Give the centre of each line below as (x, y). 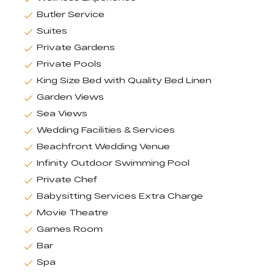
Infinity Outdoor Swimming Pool (113, 163)
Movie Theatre (72, 213)
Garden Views (70, 97)
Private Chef (67, 180)
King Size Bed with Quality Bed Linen (124, 80)
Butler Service (71, 14)
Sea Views (62, 113)
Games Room (70, 229)
